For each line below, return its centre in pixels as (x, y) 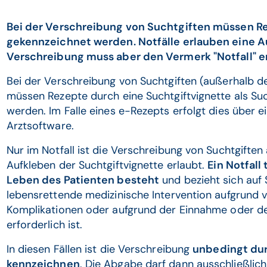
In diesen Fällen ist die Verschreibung (100, 249)
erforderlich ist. (44, 225)
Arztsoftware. (40, 126)
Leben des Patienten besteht (83, 180)
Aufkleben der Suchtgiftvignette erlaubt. (107, 165)
